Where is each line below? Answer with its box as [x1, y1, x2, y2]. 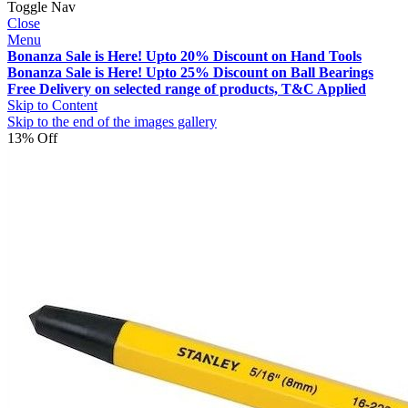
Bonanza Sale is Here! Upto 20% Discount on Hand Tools [7, 48, 362, 65]
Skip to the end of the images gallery [7, 114, 217, 130]
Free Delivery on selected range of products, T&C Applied [7, 81, 366, 97]
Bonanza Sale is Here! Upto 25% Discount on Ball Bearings [7, 65, 373, 81]
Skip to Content [7, 97, 97, 114]
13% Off [7, 130, 57, 147]
